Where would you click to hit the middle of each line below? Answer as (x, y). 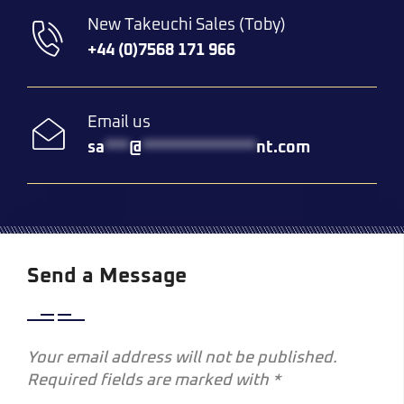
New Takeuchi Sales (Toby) (186, 25)
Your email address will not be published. (182, 358)
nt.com (283, 148)
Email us (119, 123)
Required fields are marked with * (154, 381)
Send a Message (107, 276)
